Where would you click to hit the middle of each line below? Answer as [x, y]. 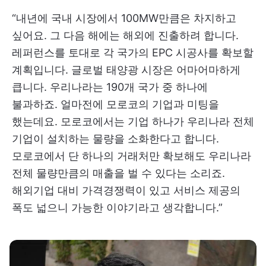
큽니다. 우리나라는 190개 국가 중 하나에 [110, 87]
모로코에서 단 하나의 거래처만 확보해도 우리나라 [132, 156]
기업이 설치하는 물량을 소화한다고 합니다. [115, 139]
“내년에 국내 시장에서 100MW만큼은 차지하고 [124, 18]
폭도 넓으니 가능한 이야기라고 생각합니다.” [117, 208]
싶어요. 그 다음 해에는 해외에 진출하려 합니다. [125, 36]
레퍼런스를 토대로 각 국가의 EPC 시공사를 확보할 [133, 53]
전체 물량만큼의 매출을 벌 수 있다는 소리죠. [118, 173]
